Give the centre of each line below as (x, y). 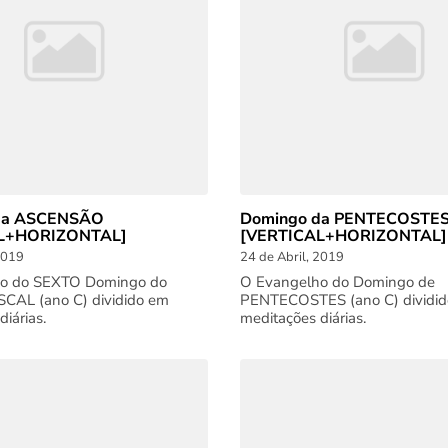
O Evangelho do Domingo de (337, 282)
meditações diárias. (303, 318)
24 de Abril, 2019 (292, 257)
